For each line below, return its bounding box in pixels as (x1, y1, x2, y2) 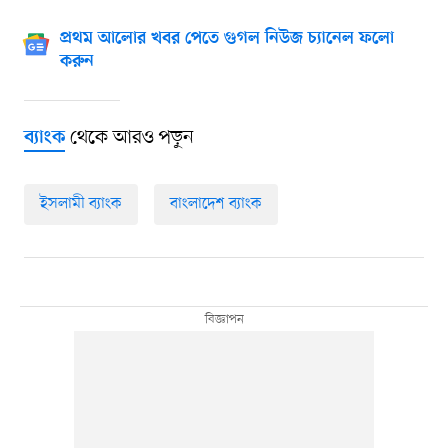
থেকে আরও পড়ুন (64, 125, 194, 152)
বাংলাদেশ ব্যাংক (169, 193, 262, 216)
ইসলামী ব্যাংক (39, 193, 122, 216)
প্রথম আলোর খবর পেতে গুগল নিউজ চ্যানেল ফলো (59, 29, 394, 50)
